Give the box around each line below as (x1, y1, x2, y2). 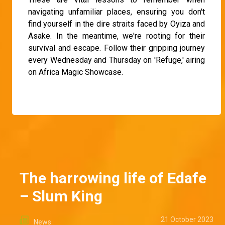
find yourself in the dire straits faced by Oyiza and (28, 19, 205, 29)
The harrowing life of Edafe (20, 169, 206, 187)
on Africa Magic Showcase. (28, 67, 123, 77)
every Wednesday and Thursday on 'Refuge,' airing (28, 55, 205, 65)
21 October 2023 (161, 215, 213, 224)
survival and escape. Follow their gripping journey (28, 43, 205, 53)
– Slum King (20, 187, 102, 205)
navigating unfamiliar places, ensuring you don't (28, 7, 205, 17)
